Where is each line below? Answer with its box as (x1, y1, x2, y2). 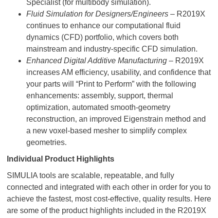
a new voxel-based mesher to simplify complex (26, 127, 187, 135)
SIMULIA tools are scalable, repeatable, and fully (7, 171, 174, 180)
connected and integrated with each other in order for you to (7, 183, 211, 191)
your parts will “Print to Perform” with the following (26, 80, 196, 88)
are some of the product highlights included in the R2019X (7, 206, 206, 215)
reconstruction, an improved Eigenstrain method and (26, 115, 206, 123)
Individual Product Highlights (7, 155, 114, 163)
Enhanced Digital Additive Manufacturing (26, 56, 167, 65)
